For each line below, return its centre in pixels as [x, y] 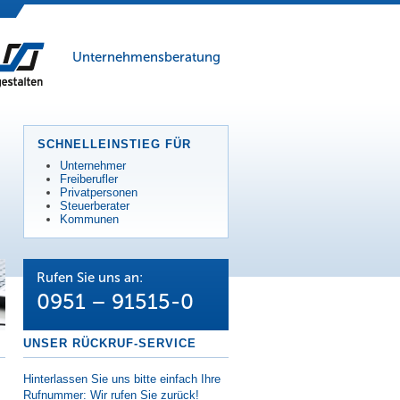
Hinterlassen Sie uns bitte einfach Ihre [122, 379]
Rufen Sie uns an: [90, 278]
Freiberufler [89, 179]
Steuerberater [95, 206]
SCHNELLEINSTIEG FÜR [114, 144]
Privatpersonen [99, 192]
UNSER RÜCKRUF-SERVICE [110, 343]
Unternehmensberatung [146, 57]
